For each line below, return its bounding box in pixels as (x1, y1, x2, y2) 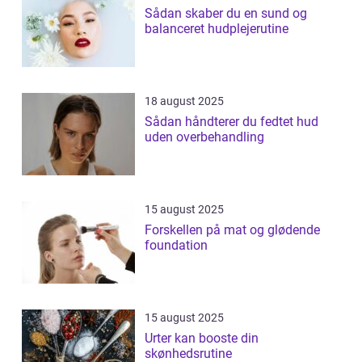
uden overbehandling (145, 129, 264, 145)
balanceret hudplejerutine (145, 21, 288, 37)
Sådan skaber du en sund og (145, 6, 307, 22)
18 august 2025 (145, 95, 224, 108)
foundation (145, 238, 208, 254)
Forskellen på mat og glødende (145, 222, 320, 238)
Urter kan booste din (145, 330, 259, 347)
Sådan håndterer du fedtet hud (145, 114, 318, 130)
